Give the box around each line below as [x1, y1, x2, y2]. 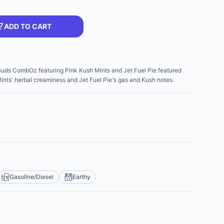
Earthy [72, 173, 90, 180]
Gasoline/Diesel [9, 173, 53, 180]
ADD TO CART [4, 22, 51, 30]
